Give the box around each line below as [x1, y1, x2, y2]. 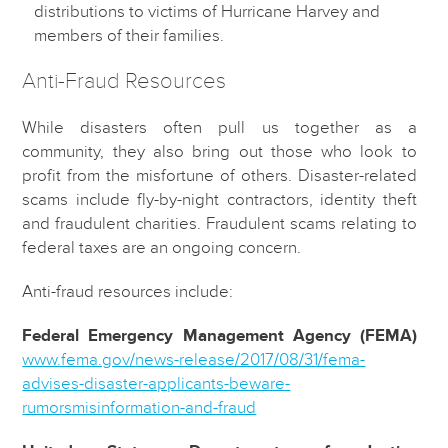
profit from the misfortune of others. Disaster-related [22, 166, 417, 184]
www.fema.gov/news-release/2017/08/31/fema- [22, 350, 366, 368]
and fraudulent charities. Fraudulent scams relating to [22, 214, 417, 232]
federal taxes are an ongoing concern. [22, 238, 302, 256]
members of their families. [34, 26, 225, 44]
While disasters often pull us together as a [22, 118, 417, 136]
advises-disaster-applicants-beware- [22, 374, 291, 392]
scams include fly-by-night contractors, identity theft [22, 190, 417, 208]
